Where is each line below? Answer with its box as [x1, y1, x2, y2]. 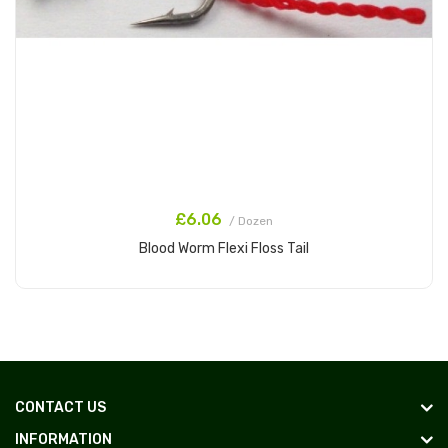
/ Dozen [229, 214, 273, 229]
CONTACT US [15, 399, 106, 417]
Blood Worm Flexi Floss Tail [139, 240, 309, 258]
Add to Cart [186, 284, 262, 302]
